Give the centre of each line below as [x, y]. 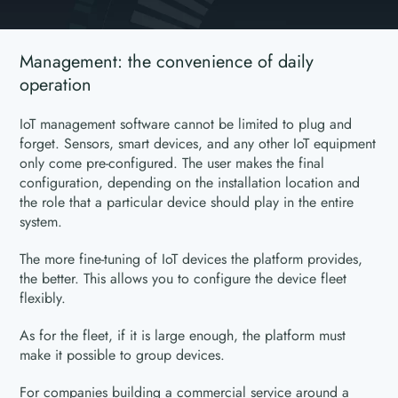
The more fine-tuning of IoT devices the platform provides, [191, 259]
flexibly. [43, 298]
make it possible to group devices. [123, 355]
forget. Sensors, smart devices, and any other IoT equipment [198, 144]
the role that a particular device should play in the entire [187, 203]
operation [56, 85]
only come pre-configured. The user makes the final [172, 163]
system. [41, 222]
